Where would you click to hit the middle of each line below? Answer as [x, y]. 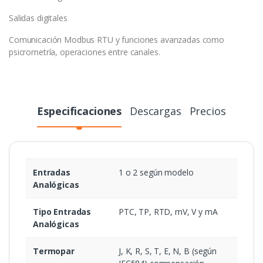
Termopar [54, 251]
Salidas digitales [38, 18]
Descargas [155, 111]
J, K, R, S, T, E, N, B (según [168, 251]
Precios [208, 111]
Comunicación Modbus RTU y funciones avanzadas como [117, 40]
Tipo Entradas [62, 212]
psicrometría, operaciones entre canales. [85, 52]
